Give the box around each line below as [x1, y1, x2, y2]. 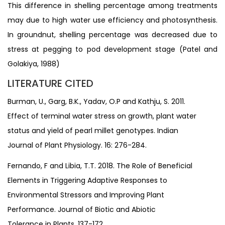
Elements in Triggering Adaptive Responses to [8, 175, 167, 185]
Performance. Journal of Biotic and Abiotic [8, 204, 156, 214]
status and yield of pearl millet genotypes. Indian [8, 125, 178, 136]
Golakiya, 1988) [8, 58, 60, 69]
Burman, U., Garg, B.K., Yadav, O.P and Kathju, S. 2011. [8, 96, 185, 106]
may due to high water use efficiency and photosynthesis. [8, 15, 217, 25]
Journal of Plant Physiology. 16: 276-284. [8, 140, 147, 150]
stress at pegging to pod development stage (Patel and [8, 44, 217, 54]
